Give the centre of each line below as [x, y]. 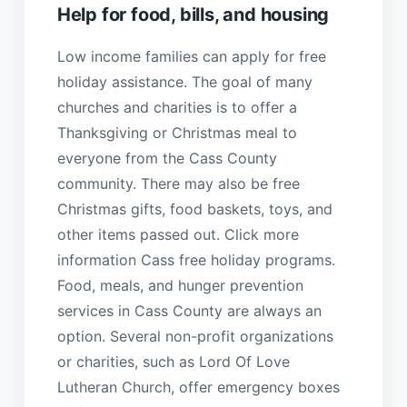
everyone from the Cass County [167, 158]
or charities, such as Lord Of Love [173, 361]
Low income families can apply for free [191, 56]
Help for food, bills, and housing [193, 15]
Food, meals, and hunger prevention [180, 285]
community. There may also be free [178, 183]
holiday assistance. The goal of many [184, 81]
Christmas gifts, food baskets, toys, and [194, 208]
